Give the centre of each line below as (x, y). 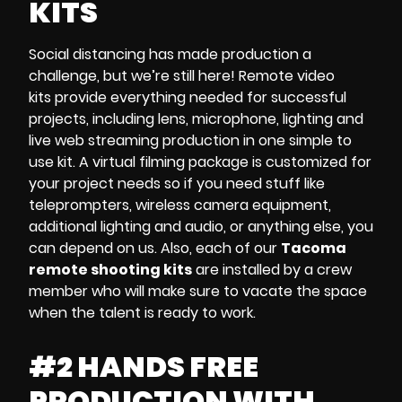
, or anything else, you (298, 227)
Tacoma (314, 249)
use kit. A (61, 162)
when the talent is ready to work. (144, 313)
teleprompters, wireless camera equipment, (180, 205)
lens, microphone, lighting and (261, 119)
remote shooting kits (110, 270)
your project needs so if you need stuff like (177, 184)
